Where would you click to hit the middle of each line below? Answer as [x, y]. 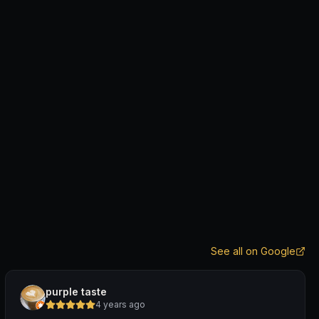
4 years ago [120, 304]
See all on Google [253, 251]
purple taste [76, 292]
